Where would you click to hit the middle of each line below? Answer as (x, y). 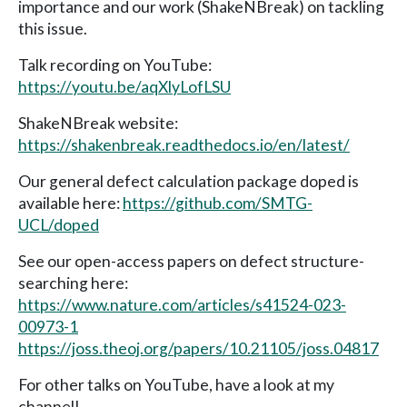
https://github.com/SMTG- (218, 203)
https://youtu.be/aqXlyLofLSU (124, 86)
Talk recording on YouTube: (115, 65)
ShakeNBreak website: (98, 123)
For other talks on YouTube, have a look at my (176, 384)
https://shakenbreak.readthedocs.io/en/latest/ (184, 144)
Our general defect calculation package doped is (189, 181)
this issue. (53, 28)
